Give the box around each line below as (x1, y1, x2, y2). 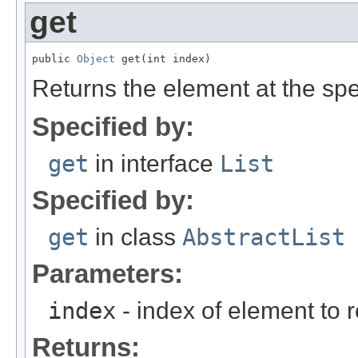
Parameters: (32, 258, 183, 288)
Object (77, 52, 115, 65)
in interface (89, 149, 220, 177)
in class (89, 223, 182, 250)
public (32, 52, 77, 65)
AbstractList (182, 223, 345, 251)
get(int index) (115, 52, 211, 65)
